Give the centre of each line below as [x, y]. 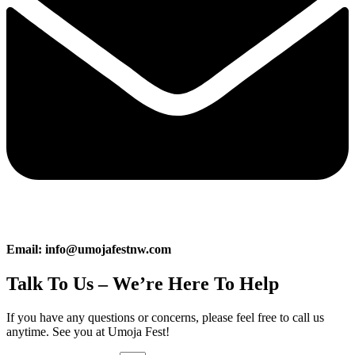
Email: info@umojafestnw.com [89, 249]
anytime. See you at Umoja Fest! [88, 332]
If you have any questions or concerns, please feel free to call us [165, 318]
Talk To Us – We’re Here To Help [143, 284]
